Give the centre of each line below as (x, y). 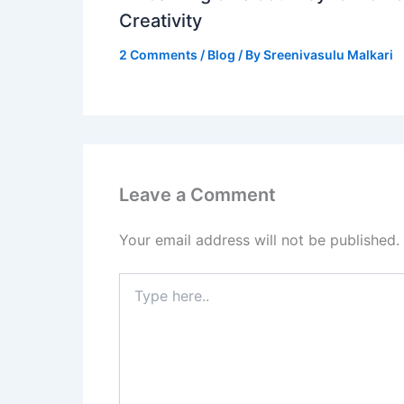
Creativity (161, 21)
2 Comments (158, 55)
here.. (135, 299)
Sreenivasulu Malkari (328, 55)
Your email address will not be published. (259, 240)
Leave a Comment (197, 195)
